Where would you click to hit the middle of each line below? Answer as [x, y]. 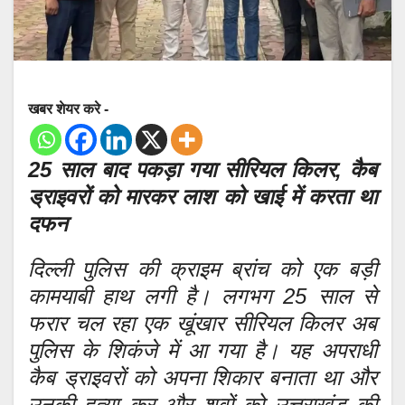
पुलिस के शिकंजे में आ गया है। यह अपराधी [202, 350]
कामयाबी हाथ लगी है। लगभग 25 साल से [202, 296]
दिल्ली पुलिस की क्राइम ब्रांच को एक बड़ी [202, 268]
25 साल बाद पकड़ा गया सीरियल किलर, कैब [202, 169]
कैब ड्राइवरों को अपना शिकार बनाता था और [202, 377]
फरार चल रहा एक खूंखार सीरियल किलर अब [202, 323]
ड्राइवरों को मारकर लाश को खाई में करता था [202, 196]
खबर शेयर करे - [68, 108]
